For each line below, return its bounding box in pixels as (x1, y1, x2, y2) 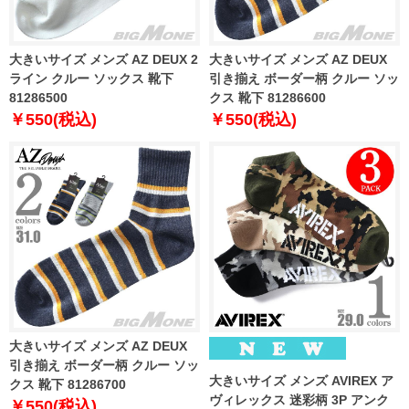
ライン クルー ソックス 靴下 (9, 71, 173, 87)
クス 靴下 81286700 (9, 377, 126, 393)
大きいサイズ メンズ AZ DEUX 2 (9, 52, 198, 68)
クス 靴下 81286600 (209, 90, 326, 106)
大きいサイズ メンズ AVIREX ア (209, 373, 393, 389)
